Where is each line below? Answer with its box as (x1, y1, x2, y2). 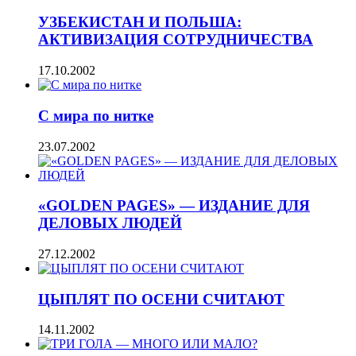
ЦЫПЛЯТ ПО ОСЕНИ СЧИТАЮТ (38, 290, 284, 308)
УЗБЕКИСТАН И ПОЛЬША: (38, 14, 242, 31)
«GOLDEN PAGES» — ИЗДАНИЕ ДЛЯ (38, 197, 310, 215)
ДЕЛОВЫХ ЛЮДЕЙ (38, 215, 182, 232)
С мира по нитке (38, 106, 153, 124)
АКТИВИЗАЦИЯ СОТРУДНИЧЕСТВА (38, 31, 313, 48)
